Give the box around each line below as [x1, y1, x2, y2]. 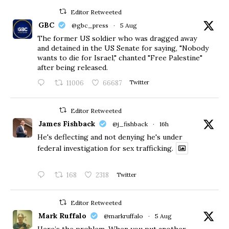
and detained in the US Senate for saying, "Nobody [37, 43, 209, 53]
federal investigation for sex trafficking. [37, 144, 173, 153]
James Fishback [38, 119, 95, 128]
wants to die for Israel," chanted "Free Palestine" [37, 53, 202, 62]
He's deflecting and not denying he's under [37, 132, 182, 142]
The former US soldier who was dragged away [37, 33, 197, 43]
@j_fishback [112, 120, 148, 128]
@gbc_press [72, 21, 108, 29]
